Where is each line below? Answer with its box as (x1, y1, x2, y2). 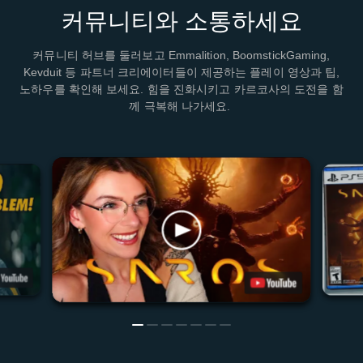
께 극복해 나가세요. (129, 99, 234, 113)
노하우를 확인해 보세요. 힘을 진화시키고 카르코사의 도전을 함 (19, 82, 344, 96)
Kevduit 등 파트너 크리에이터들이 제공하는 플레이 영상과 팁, (23, 65, 340, 79)
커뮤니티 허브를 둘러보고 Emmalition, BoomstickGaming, (32, 48, 331, 62)
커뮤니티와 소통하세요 (60, 5, 303, 36)
